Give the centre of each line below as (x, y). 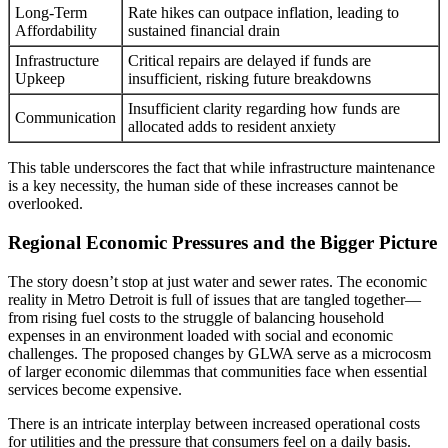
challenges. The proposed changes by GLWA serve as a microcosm (219, 353)
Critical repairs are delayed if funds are (249, 61)
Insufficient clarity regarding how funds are (264, 109)
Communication (65, 118)
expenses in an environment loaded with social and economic (200, 335)
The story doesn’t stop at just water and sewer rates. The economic (217, 281)
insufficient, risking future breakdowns (249, 79)
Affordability (56, 31)
